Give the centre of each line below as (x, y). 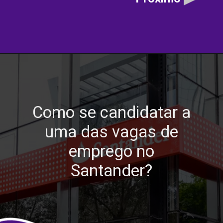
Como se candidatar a (111, 112)
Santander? (111, 170)
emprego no (111, 151)
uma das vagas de (111, 132)
